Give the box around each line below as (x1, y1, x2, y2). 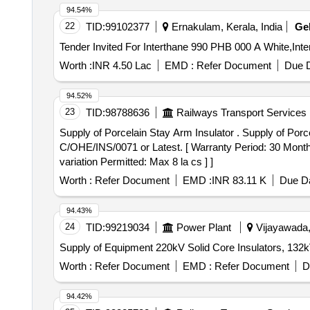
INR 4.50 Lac (91, 60, 152, 71)
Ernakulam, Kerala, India (168, 21, 282, 33)
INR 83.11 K (211, 174, 266, 186)
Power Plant (176, 221, 231, 233)
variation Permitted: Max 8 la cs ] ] (59, 156, 213, 167)
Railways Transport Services (176, 107, 307, 118)
